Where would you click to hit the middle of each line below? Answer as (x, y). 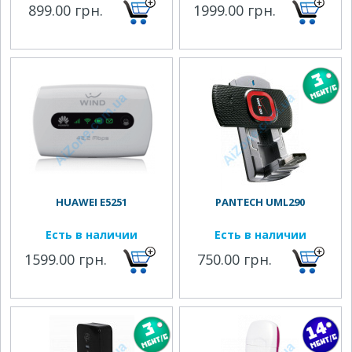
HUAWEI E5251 (92, 202)
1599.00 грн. (66, 259)
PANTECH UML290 (260, 202)
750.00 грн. (235, 259)
